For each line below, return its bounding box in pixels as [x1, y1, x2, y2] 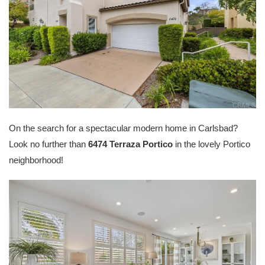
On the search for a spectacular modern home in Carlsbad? [9, 122, 238, 133]
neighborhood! [9, 154, 63, 165]
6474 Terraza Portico [88, 138, 173, 149]
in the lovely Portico [173, 138, 250, 149]
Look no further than [9, 138, 88, 149]
